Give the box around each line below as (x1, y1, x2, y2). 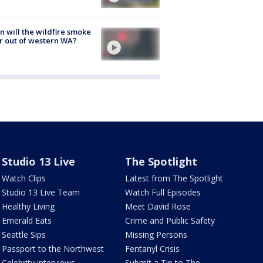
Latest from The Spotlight (125, 173, 224, 184)
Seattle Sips (1, 229, 46, 241)
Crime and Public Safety (125, 215, 215, 227)
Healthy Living (1, 201, 55, 213)
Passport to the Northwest (1, 243, 104, 255)
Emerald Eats (1, 215, 52, 227)
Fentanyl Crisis (125, 243, 180, 255)
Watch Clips (1, 173, 46, 184)
